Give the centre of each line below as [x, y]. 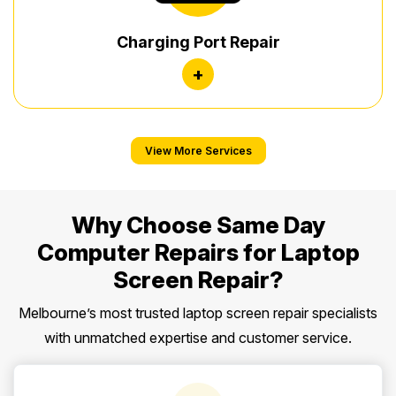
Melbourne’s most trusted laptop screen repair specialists [198, 313]
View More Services [198, 151]
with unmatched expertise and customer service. [198, 338]
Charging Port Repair [198, 42]
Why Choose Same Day [198, 225]
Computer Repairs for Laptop [198, 253]
